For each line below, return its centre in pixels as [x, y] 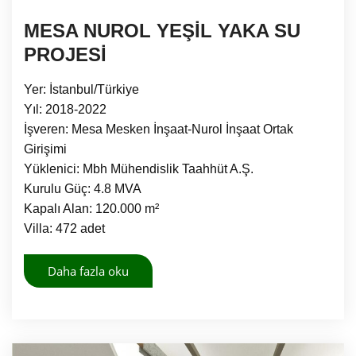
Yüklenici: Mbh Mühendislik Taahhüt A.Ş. [139, 168]
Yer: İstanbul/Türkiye [81, 89]
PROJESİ [65, 54]
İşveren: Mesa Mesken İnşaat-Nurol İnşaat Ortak [159, 129]
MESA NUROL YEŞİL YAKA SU [162, 30]
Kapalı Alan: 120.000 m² [91, 208]
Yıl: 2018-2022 [65, 109]
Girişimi [45, 149]
